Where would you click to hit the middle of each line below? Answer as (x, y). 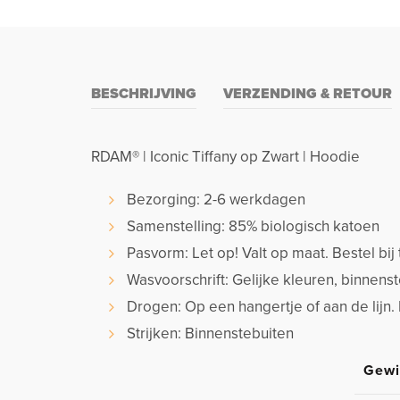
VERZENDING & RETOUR (308, 94)
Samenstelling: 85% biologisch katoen (253, 227)
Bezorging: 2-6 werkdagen (216, 200)
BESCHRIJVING (144, 94)
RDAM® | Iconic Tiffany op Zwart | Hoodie (225, 157)
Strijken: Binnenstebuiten (210, 334)
